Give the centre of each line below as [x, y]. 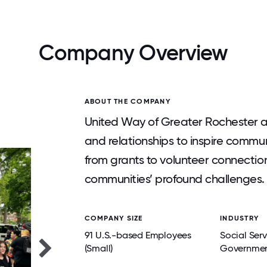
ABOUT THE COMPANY [127, 101]
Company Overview [133, 53]
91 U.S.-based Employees [138, 235]
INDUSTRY [240, 218]
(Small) [99, 248]
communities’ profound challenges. [174, 179]
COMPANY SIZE [114, 218]
